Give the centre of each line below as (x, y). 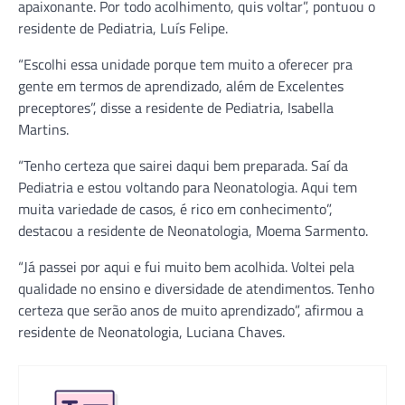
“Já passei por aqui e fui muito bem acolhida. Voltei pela (186, 267)
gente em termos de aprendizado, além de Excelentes (181, 86)
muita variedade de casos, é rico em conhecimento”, (175, 209)
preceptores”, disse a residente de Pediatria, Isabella (176, 108)
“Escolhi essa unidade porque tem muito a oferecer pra (185, 65)
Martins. (43, 130)
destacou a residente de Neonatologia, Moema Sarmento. (193, 231)
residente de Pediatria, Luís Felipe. (123, 28)
